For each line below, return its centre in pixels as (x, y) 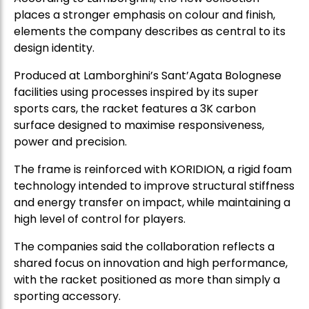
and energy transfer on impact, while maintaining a (152, 203)
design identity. (54, 48)
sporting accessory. (67, 297)
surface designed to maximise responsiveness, (139, 126)
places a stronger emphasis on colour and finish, (144, 15)
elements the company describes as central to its (150, 32)
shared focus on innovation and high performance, (151, 263)
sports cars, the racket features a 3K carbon (135, 109)
